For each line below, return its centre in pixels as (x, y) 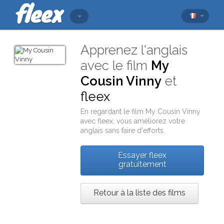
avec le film (116, 65)
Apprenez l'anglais (134, 50)
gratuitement (142, 164)
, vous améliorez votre (149, 121)
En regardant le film (113, 111)
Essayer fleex (142, 155)
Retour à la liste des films (140, 193)
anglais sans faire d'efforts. (123, 130)
